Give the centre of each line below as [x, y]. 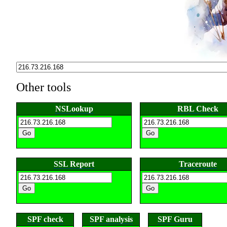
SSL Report [74, 164]
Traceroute [198, 164]
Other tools [44, 87]
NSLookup [74, 109]
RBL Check [198, 109]
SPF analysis [111, 219]
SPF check [45, 219]
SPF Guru [175, 219]
